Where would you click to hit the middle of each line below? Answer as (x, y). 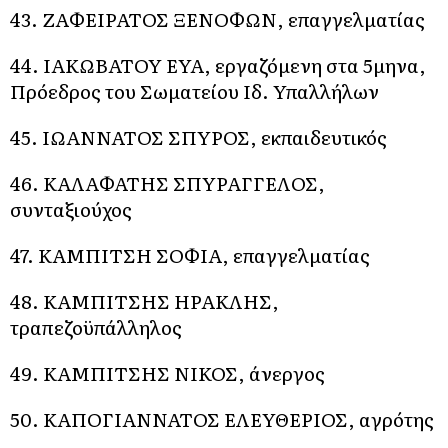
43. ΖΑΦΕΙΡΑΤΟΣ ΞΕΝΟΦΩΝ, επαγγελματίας (217, 19)
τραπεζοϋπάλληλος (96, 327)
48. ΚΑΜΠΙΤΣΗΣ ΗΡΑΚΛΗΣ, (144, 301)
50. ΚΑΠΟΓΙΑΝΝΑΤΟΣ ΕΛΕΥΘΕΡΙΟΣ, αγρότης (222, 419)
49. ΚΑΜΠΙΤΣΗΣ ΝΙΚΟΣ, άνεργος (167, 373)
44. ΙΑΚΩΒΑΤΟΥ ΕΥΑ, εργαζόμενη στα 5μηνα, (218, 65)
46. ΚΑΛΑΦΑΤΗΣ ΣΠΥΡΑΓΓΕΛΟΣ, (167, 183)
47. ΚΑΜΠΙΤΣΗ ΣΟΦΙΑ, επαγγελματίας (190, 255)
